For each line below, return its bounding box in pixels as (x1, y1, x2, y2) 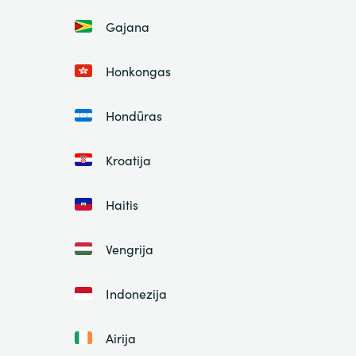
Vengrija (105, 240, 153, 258)
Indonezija (105, 284, 167, 303)
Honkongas (105, 62, 171, 80)
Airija (105, 329, 136, 347)
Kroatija (105, 151, 151, 169)
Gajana (105, 17, 149, 36)
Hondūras (105, 106, 162, 125)
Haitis (105, 195, 138, 214)
